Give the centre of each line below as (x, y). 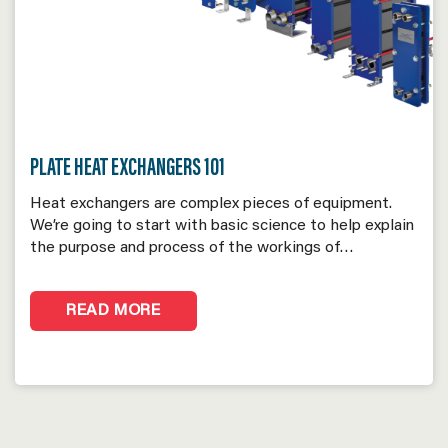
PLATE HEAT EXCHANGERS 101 (127, 168)
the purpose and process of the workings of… (192, 247)
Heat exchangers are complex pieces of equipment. (211, 203)
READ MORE (113, 310)
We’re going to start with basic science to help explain (222, 225)
